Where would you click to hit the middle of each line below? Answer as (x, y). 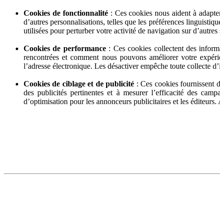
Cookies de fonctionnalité (66, 13)
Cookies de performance (65, 48)
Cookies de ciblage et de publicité (79, 83)
